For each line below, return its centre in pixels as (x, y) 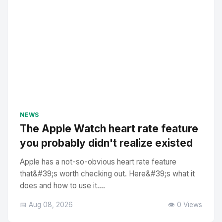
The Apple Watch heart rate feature (109, 129)
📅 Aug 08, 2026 (46, 205)
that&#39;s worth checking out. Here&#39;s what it (107, 174)
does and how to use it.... (62, 186)
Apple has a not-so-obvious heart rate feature (98, 162)
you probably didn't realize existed (106, 143)
